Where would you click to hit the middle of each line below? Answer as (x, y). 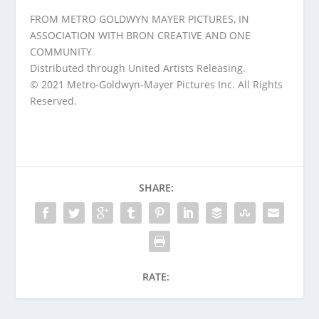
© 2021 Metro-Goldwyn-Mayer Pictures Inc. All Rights (157, 85)
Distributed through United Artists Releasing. (138, 68)
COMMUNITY (61, 52)
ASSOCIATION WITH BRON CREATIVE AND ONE (141, 36)
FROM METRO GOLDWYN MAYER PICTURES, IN (140, 19)
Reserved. (54, 101)
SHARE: (156, 188)
